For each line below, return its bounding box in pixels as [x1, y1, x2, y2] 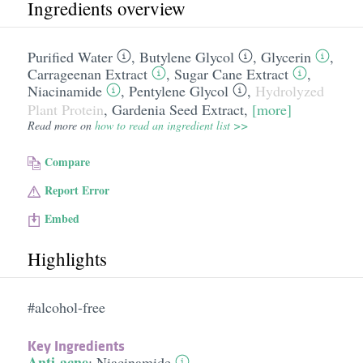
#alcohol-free [27, 297, 105, 317]
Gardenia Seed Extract [111, 100, 244, 119]
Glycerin [260, 47, 311, 66]
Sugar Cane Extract [173, 64, 288, 83]
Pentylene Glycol [128, 81, 228, 100]
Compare [45, 153, 91, 170]
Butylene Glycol [139, 47, 234, 66]
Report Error [45, 181, 110, 199]
